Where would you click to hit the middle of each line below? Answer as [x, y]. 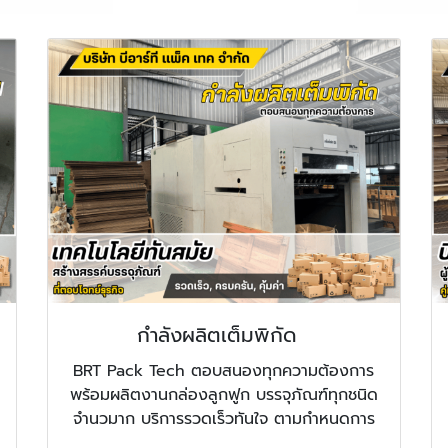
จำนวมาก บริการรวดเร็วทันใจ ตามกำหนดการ [223, 419]
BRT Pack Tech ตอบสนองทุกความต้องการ [224, 371]
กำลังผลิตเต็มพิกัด [223, 335]
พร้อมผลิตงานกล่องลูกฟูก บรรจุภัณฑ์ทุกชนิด [223, 395]
